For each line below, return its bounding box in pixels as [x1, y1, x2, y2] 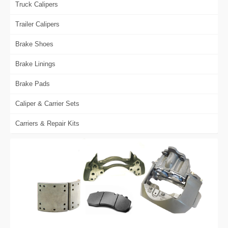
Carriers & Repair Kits [15, 120, 79, 127]
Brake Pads [15, 80, 50, 88]
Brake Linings [15, 60, 55, 68]
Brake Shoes [15, 40, 53, 48]
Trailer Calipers [15, 20, 60, 28]
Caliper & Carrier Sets [15, 100, 79, 107]
